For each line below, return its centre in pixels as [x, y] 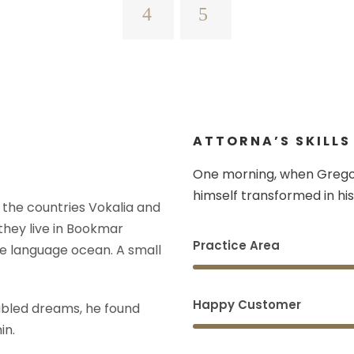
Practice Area [236, 246]
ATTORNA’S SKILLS [272, 141]
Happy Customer [247, 305]
